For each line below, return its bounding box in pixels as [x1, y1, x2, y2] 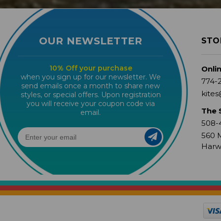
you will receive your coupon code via [26, 99, 155, 108]
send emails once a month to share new [21, 81, 160, 90]
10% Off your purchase [49, 63, 132, 73]
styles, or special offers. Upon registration [20, 90, 161, 99]
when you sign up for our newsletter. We [20, 72, 161, 81]
